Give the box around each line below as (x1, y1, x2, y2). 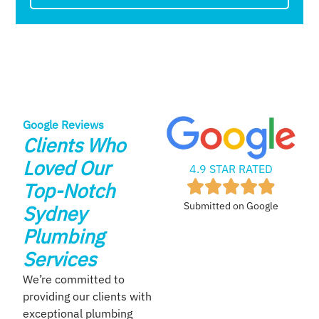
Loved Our (23, 155, 111, 181)
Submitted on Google (184, 199, 279, 213)
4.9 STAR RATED (189, 162, 273, 177)
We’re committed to (23, 272, 125, 287)
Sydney (23, 201, 88, 226)
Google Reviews (23, 117, 105, 132)
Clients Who (23, 132, 126, 158)
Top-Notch (23, 178, 115, 204)
